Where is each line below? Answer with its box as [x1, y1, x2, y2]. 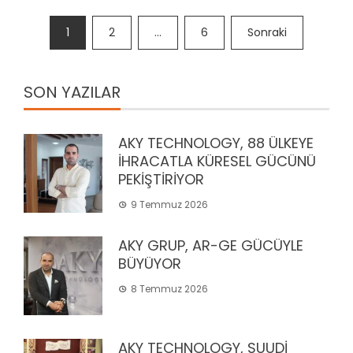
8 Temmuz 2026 [131, 282, 208, 296]
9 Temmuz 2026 [131, 198, 208, 212]
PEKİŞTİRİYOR [118, 169, 204, 190]
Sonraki [247, 24, 287, 41]
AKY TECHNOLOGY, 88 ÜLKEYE [118, 133, 314, 154]
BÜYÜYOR [118, 254, 181, 274]
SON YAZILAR [24, 81, 121, 104]
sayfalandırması [23, 41, 213, 75]
